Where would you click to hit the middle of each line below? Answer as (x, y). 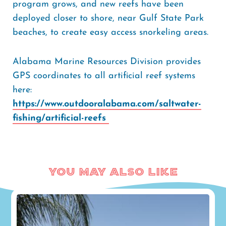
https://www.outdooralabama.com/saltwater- (107, 104)
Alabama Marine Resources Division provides (107, 62)
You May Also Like (113, 172)
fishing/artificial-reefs (61, 118)
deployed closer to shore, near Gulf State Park (108, 18)
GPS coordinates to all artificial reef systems (104, 76)
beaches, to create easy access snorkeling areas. (112, 33)
